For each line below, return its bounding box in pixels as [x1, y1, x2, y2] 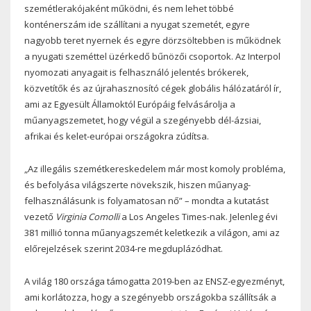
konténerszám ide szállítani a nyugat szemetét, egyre [24, 18, 250, 31]
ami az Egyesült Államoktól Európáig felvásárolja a [24, 98, 235, 111]
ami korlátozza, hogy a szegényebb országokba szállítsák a [24, 291, 276, 304]
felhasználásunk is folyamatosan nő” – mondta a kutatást [24, 194, 269, 208]
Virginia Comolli [56, 210, 119, 224]
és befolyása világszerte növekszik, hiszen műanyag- [24, 178, 251, 192]
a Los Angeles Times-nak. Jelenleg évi [119, 210, 278, 224]
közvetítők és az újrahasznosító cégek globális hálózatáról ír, [24, 82, 281, 95]
